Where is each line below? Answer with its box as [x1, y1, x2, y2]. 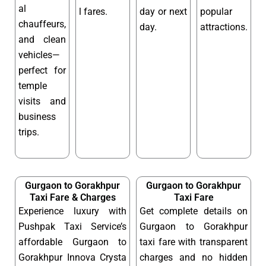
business [18, 110, 56, 122]
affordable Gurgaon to [18, 236, 126, 248]
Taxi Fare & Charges [29, 192, 116, 204]
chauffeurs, [18, 18, 66, 30]
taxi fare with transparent [140, 236, 248, 248]
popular [200, 5, 232, 17]
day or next [140, 5, 187, 17]
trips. [18, 126, 39, 138]
